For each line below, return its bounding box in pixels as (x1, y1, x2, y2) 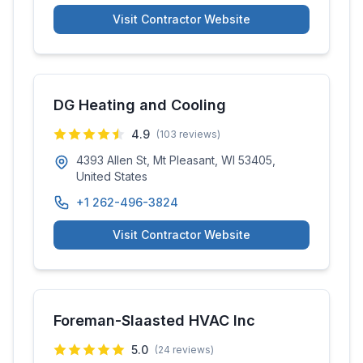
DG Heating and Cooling (53, 96, 226, 113)
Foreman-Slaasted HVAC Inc (53, 312, 255, 329)
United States (76, 169, 147, 183)
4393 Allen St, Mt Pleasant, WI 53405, (76, 153, 275, 167)
